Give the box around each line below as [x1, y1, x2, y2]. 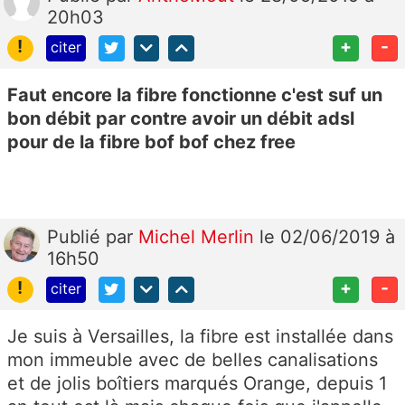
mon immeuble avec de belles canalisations [7, 348, 378, 371]
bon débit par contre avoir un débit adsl [7, 107, 354, 129]
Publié [47, 225, 106, 248]
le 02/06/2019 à [259, 225, 395, 248]
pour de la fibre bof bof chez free [7, 130, 300, 153]
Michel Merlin [138, 225, 259, 248]
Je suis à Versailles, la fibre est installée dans [7, 325, 393, 347]
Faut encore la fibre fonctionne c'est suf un [7, 83, 382, 106]
